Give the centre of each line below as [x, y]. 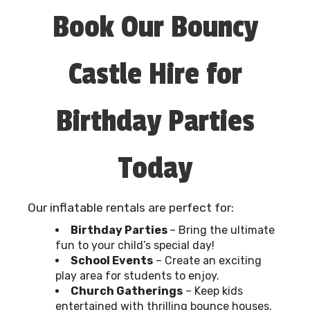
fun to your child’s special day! [135, 246]
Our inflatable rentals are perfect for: [131, 208]
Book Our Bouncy [155, 28]
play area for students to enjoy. [137, 276]
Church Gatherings [127, 291]
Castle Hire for [155, 75]
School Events [112, 261]
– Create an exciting [207, 261]
